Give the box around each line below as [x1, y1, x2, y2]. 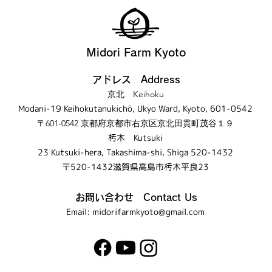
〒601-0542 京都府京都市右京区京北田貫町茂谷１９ [37, 118, 234, 129]
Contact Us [133, 192, 197, 202]
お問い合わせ [75, 192, 134, 202]
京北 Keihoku [107, 89, 164, 100]
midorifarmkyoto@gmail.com [92, 206, 205, 217]
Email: [66, 206, 92, 217]
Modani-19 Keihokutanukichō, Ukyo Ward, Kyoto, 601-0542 [18, 103, 253, 114]
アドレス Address [92, 75, 180, 84]
